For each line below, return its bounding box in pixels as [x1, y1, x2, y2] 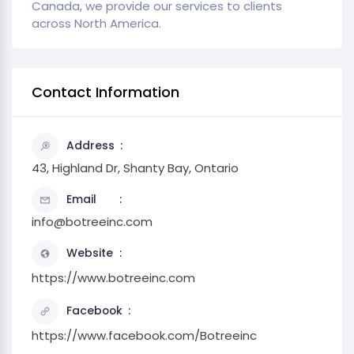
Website [66, 245, 113, 261]
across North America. [32, 15, 161, 32]
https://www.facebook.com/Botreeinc [32, 327, 257, 344]
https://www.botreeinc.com [32, 269, 195, 286]
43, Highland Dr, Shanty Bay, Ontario [32, 160, 239, 176]
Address [66, 137, 115, 153]
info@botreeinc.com [32, 213, 153, 230]
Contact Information [32, 82, 179, 102]
